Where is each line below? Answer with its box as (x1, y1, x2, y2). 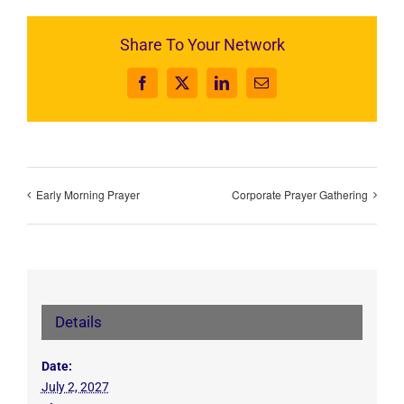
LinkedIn (220, 81, 273, 96)
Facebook (141, 81, 197, 96)
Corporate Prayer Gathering (232, 186, 368, 202)
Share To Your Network (119, 35, 285, 55)
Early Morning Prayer (36, 186, 140, 202)
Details (54, 313, 102, 332)
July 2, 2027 (41, 380, 109, 395)
